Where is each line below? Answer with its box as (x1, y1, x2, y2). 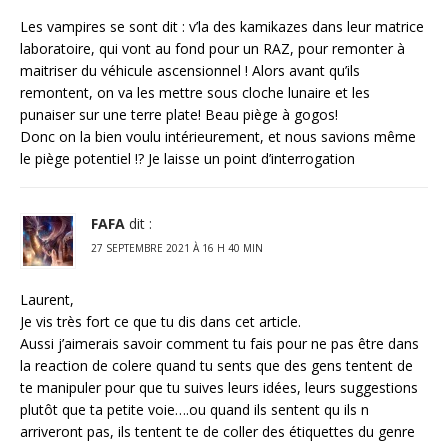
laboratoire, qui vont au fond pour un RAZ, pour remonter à (20, 39, 405, 59)
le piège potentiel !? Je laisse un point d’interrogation (20, 149, 355, 169)
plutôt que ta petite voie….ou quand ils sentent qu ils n (20, 400, 369, 420)
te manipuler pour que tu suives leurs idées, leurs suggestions (20, 378, 418, 398)
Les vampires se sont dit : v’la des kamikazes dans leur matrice (20, 17, 424, 37)
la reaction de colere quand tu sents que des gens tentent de (20, 356, 413, 376)
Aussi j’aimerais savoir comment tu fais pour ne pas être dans (20, 334, 419, 354)
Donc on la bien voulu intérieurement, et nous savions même (20, 127, 416, 147)
